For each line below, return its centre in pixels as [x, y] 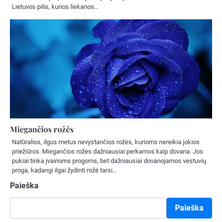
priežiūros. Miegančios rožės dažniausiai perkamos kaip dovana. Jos [108, 151]
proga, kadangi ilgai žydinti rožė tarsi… [64, 170]
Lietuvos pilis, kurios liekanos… [55, 6]
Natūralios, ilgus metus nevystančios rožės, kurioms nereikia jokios [106, 142]
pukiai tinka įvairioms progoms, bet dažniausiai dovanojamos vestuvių [109, 161]
